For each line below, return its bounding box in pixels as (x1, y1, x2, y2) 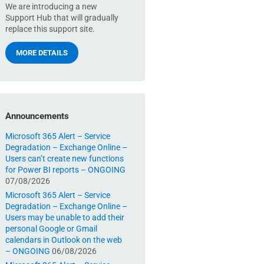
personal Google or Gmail (5, 224, 97, 233)
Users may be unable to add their (5, 213, 124, 222)
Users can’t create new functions (5, 154, 124, 163)
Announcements (5, 111, 69, 121)
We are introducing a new (5, 2, 97, 11)
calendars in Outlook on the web (5, 235, 122, 245)
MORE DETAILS (16, 48, 68, 57)
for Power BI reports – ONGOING (5, 165, 126, 174)
